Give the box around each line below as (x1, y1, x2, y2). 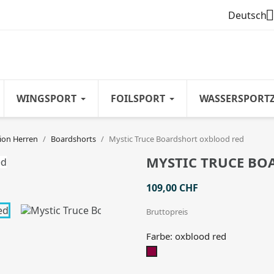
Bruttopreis (146, 206, 188, 217)
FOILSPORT (111, 92, 165, 105)
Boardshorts (51, 133, 96, 144)
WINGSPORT (17, 92, 76, 105)
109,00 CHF (146, 181, 198, 194)
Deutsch (228, 9, 267, 23)
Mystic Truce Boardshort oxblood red (109, 133, 244, 144)
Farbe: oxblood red (146, 230, 226, 242)
